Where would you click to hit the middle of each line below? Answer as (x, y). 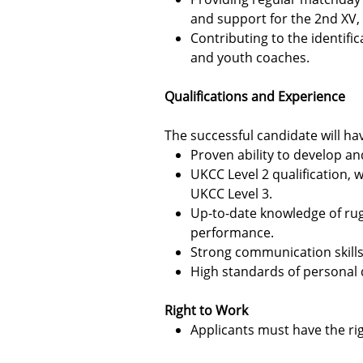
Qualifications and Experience (255, 96)
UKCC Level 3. (231, 194)
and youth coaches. (250, 58)
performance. (232, 233)
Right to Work (206, 310)
